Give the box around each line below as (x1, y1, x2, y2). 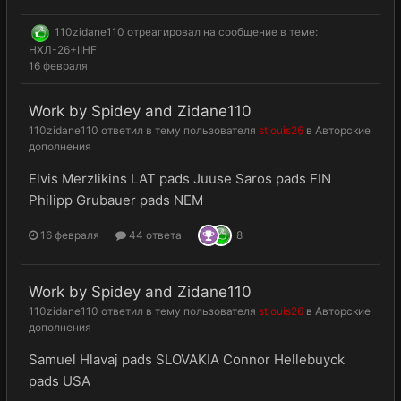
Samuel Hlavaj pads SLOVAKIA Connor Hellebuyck (29, 351, 345, 368)
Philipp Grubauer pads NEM (29, 192, 203, 209)
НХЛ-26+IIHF (29, 43, 97, 56)
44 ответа (126, 228, 182, 242)
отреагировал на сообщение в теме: (124, 25, 318, 39)
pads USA (29, 372, 90, 389)
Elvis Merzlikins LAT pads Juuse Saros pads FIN (29, 170, 331, 187)
